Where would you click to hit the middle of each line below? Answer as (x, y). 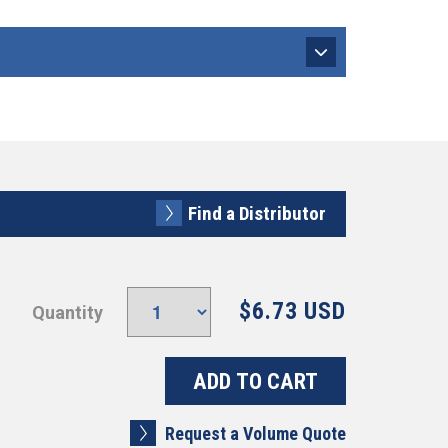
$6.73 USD (292, 311)
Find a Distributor (257, 213)
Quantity (68, 312)
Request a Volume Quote (255, 433)
